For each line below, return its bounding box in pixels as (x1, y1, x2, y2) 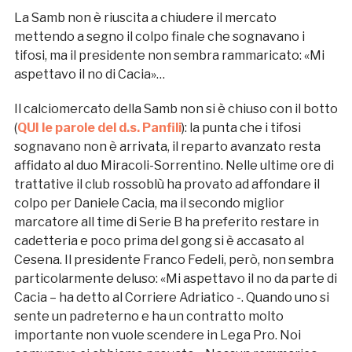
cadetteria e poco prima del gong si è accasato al (13, 233, 304, 249)
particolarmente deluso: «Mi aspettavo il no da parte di (13, 271, 337, 287)
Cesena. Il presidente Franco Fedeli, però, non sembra (13, 252, 334, 268)
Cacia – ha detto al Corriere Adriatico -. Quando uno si (13, 290, 329, 306)
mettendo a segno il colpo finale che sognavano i (13, 29, 305, 45)
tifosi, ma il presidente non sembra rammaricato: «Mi (13, 48, 324, 64)
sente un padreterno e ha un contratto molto (13, 309, 284, 324)
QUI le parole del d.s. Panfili (16, 120, 181, 136)
